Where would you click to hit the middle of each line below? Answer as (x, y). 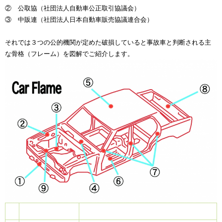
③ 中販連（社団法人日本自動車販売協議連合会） (79, 19)
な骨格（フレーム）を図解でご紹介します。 (69, 54)
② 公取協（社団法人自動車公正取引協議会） (73, 8)
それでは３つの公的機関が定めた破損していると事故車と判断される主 (108, 42)
